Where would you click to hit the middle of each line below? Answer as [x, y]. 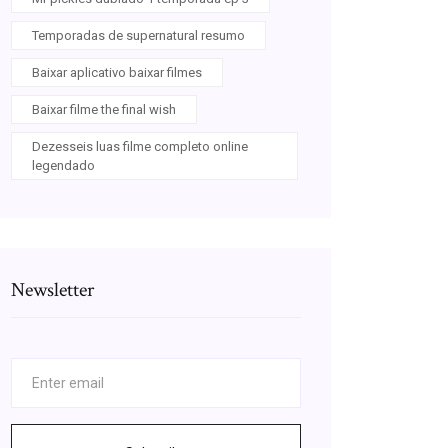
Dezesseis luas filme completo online [140, 146]
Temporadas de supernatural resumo [138, 35]
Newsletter [52, 290]
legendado [63, 165]
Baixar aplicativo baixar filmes [117, 72]
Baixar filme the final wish [104, 109]
